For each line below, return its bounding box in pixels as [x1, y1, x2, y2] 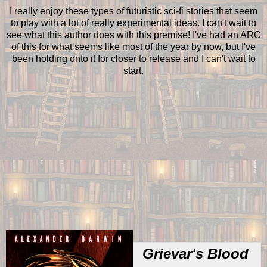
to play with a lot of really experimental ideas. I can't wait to [11, 18, 256, 29]
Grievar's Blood [142, 246, 249, 262]
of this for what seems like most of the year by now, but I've [11, 42, 256, 52]
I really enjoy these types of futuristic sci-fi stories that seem [10, 6, 257, 17]
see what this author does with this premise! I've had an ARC [6, 30, 261, 41]
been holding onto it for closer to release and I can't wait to [11, 54, 256, 64]
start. [123, 66, 144, 76]
